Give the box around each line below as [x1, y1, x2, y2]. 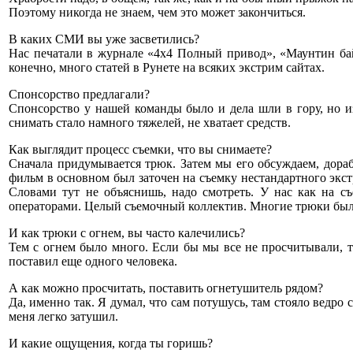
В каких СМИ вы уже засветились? [9, 32, 199, 46]
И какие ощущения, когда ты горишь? [9, 336, 213, 350]
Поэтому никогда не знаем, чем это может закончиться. [9, 5, 306, 19]
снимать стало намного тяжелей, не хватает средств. [9, 115, 291, 129]
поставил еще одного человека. [9, 254, 177, 268]
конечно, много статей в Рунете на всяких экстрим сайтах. [9, 60, 325, 74]
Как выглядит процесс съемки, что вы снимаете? [9, 142, 272, 156]
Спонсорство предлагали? [9, 87, 150, 101]
